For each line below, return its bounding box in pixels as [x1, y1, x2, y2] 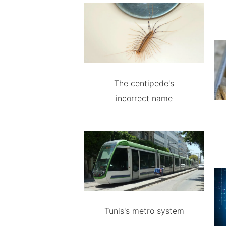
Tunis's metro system [104, 206, 184, 216]
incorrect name [116, 93, 173, 103]
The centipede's [114, 78, 175, 88]
